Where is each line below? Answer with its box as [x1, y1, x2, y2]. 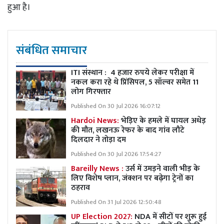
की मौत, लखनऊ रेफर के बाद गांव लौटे [71, 123, 184, 137]
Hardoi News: [71, 114, 121, 127]
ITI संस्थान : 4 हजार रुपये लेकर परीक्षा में [71, 66, 194, 79]
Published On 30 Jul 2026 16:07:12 [71, 101, 160, 111]
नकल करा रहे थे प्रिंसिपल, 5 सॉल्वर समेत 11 [71, 75, 198, 89]
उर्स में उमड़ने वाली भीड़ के [123, 162, 200, 175]
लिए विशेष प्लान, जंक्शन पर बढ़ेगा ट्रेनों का [71, 171, 193, 185]
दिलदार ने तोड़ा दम [71, 133, 126, 146]
